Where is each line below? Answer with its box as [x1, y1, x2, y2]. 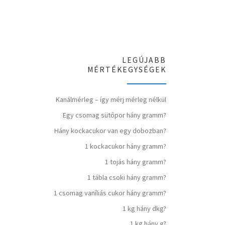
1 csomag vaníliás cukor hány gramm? [54, 188, 166, 197]
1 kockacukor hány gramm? [85, 141, 166, 151]
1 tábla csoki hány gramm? [87, 172, 166, 182]
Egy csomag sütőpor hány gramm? [63, 110, 166, 120]
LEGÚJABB [122, 55, 166, 65]
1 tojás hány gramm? [105, 157, 166, 166]
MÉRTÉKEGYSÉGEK [87, 64, 166, 74]
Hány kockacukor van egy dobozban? [54, 126, 166, 135]
